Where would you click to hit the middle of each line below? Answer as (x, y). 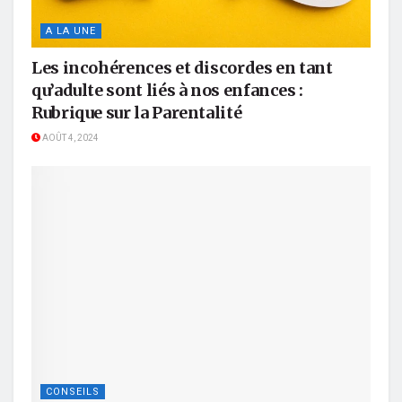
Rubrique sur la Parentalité (137, 112)
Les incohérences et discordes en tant (182, 67)
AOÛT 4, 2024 (70, 138)
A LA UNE (71, 31)
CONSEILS (73, 392)
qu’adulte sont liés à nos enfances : (168, 90)
